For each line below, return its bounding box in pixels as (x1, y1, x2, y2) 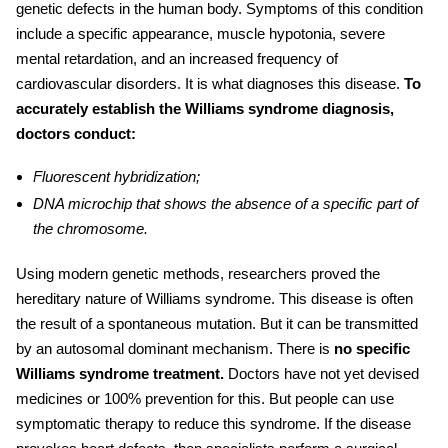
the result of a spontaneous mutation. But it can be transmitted (16, 315, 418, 332)
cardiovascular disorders (16, 75, 177, 92)
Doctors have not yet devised (224, 365, 419, 382)
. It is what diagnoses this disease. (177, 75, 404, 92)
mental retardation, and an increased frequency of (16, 50, 338, 67)
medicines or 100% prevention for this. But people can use (16, 390, 394, 407)
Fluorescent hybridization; (32, 168, 200, 185)
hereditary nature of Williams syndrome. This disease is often (16, 290, 413, 307)
